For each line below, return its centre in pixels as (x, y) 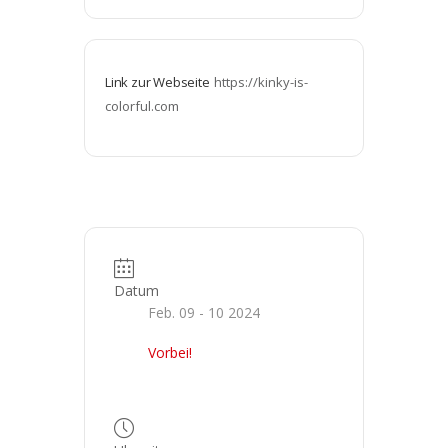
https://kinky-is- (260, 81)
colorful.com (142, 105)
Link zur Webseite (157, 81)
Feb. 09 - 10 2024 (204, 312)
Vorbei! (170, 352)
